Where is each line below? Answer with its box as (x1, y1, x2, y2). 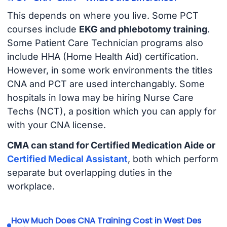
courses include (7, 23, 79, 34)
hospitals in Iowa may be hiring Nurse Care (7, 92, 194, 103)
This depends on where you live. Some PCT (7, 10, 199, 21)
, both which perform (127, 154, 218, 165)
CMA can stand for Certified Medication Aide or (7, 140, 215, 151)
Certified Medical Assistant (7, 154, 128, 165)
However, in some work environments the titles (7, 64, 213, 75)
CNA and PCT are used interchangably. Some (7, 78, 205, 89)
